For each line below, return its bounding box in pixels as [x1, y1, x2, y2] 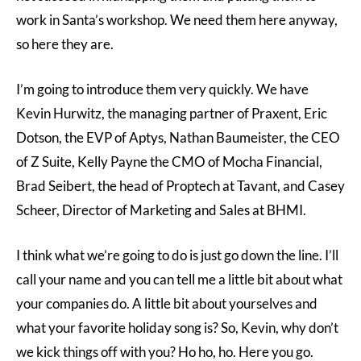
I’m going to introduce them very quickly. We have [16, 81, 309, 98]
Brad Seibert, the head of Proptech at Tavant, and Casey [16, 177, 345, 194]
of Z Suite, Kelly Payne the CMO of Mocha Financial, [16, 153, 322, 170]
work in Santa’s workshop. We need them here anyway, [16, 11, 338, 28]
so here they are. [16, 35, 114, 52]
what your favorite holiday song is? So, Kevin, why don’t [16, 319, 338, 336]
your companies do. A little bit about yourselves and [16, 295, 317, 312]
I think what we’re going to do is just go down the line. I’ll [16, 247, 338, 263]
